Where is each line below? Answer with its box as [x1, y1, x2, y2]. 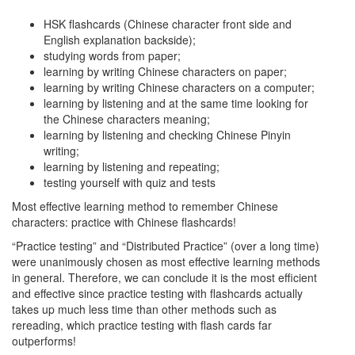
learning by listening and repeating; [44, 158, 219, 174]
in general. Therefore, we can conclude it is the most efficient [12, 269, 317, 285]
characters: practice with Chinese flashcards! [12, 213, 236, 230]
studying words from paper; [44, 47, 181, 63]
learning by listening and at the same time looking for [44, 94, 308, 111]
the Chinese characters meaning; [44, 110, 210, 127]
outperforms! [12, 332, 76, 349]
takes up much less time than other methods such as [12, 300, 277, 317]
